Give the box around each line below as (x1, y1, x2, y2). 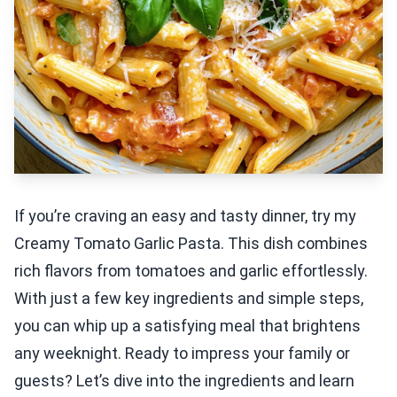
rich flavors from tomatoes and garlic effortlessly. (14, 261, 368, 280)
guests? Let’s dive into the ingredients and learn (14, 371, 354, 390)
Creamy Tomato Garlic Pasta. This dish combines (14, 234, 368, 253)
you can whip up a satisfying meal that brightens (14, 316, 361, 335)
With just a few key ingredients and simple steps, (14, 289, 363, 307)
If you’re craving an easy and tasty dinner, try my (14, 206, 356, 225)
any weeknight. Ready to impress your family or (14, 344, 350, 362)
